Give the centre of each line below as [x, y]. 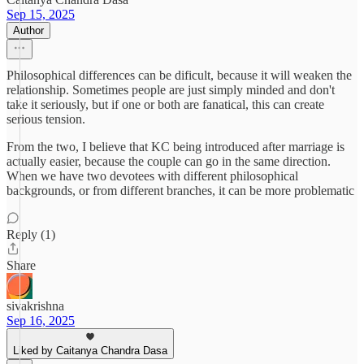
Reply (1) [31, 234]
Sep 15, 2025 [41, 14]
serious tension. [46, 119]
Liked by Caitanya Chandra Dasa [90, 351]
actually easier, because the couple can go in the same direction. [169, 161]
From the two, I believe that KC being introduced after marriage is [175, 147]
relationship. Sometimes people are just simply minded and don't [171, 90]
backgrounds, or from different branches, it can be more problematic [180, 191]
